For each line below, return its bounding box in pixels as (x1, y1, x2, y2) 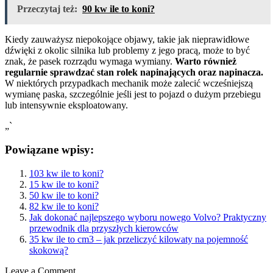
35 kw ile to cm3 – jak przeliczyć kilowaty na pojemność (29, 233, 248, 244)
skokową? (29, 244, 68, 255)
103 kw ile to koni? (29, 168, 104, 179)
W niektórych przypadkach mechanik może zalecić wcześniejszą (5, 78, 253, 89)
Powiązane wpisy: (5, 143, 94, 156)
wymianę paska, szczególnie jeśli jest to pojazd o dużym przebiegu (5, 89, 261, 100)
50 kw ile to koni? (29, 190, 99, 200)
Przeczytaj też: (17, 4, 77, 15)
